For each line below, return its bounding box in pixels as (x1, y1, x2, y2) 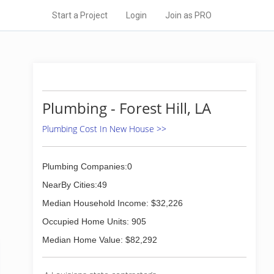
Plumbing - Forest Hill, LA (42, 98, 211, 118)
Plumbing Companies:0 (42, 161, 132, 171)
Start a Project (52, 10, 108, 20)
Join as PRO (165, 10, 212, 20)
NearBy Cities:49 (42, 180, 107, 190)
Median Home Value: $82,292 (42, 235, 157, 245)
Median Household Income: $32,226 (42, 198, 183, 208)
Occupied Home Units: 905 (42, 217, 146, 226)
